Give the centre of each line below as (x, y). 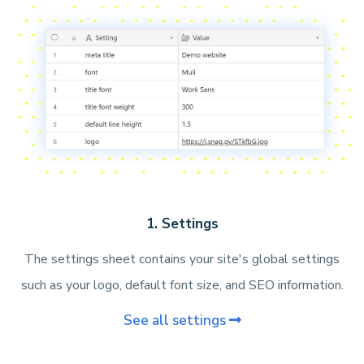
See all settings (176, 320)
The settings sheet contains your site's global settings (182, 259)
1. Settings (182, 223)
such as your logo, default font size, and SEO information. (182, 285)
